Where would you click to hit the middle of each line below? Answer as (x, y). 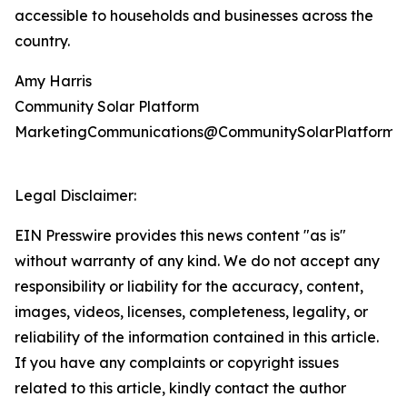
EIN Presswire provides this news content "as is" (180, 236)
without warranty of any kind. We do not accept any (197, 261)
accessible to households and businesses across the (194, 16)
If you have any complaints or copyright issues (177, 363)
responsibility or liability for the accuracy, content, (189, 287)
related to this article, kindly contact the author (180, 388)
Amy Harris (53, 81)
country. (42, 41)
